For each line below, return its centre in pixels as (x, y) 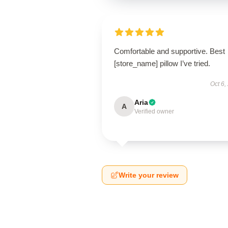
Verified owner (154, 111)
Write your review (149, 175)
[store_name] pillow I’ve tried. (162, 63)
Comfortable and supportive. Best (169, 51)
